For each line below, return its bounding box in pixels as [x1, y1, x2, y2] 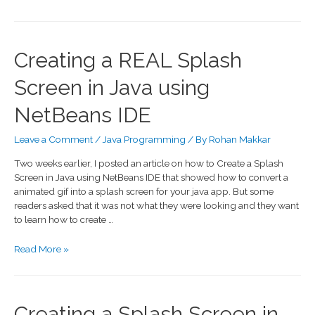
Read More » [14, 243, 69, 255]
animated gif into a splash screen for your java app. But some [14, 186, 274, 198]
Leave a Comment [14, 134, 93, 146]
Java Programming [103, 134, 186, 146]
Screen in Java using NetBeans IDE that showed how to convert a [14, 172, 288, 184]
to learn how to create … [14, 214, 113, 226]
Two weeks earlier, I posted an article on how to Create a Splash [14, 157, 283, 169]
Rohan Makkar [209, 134, 271, 146]
